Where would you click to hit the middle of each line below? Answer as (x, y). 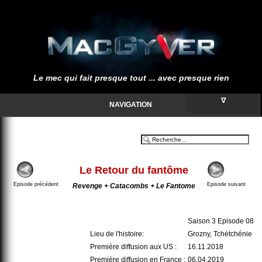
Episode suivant (226, 184)
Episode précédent (36, 184)
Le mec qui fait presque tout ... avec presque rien (131, 78)
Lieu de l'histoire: (117, 234)
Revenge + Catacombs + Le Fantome (134, 186)
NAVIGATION (130, 105)
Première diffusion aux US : (133, 247)
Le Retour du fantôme (134, 170)
